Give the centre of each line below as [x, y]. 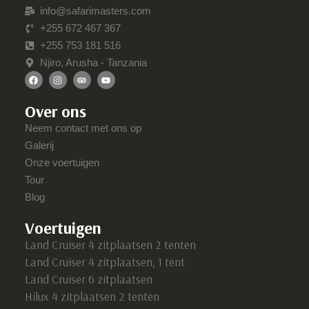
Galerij [39, 146]
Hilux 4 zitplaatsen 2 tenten [92, 297]
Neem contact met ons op [83, 128]
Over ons [55, 111]
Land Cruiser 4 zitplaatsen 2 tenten [110, 245]
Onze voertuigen [62, 163]
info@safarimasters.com [96, 11]
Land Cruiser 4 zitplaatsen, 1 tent [104, 262]
